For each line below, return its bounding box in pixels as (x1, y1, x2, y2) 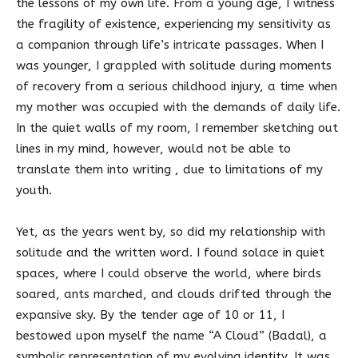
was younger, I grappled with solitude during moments (16, 58, 332, 74)
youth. (16, 183, 52, 198)
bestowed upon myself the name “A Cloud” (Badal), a (16, 328, 327, 344)
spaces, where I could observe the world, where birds (16, 266, 321, 281)
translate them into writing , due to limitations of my (16, 162, 323, 177)
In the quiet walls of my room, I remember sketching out (16, 121, 338, 136)
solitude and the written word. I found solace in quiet (16, 245, 324, 261)
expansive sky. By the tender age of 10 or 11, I (16, 308, 284, 323)
